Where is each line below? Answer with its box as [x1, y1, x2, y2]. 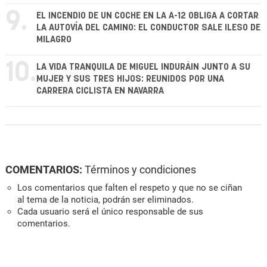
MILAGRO [36, 35, 72, 44]
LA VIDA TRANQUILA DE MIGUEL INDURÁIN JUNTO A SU [36, 62, 250, 72]
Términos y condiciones [85, 163, 196, 176]
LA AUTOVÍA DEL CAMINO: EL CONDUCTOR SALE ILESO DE [36, 23, 260, 32]
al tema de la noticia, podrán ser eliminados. [17, 194, 194, 205]
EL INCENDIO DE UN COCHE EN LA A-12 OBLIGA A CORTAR [36, 11, 259, 20]
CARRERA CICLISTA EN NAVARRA [36, 86, 164, 95]
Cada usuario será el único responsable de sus [17, 206, 203, 217]
